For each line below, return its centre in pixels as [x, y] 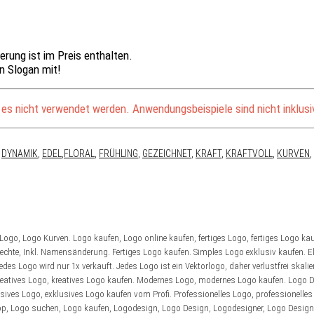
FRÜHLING [118, 153]
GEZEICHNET [167, 153]
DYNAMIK [20, 153]
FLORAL [79, 153]
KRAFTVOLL [249, 153]
